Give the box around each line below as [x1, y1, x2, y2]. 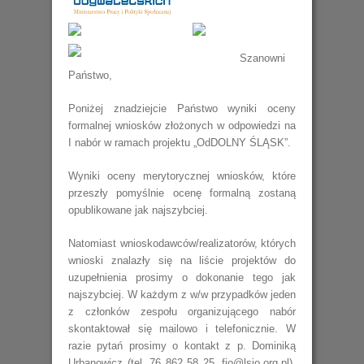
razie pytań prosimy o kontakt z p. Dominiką [68, 340, 296, 352]
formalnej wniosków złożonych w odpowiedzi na [68, 119, 296, 132]
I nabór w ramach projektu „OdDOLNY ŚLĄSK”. [68, 136, 291, 149]
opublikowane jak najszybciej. [68, 204, 208, 216]
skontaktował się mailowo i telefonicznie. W [68, 323, 296, 335]
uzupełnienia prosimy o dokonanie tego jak [68, 271, 296, 284]
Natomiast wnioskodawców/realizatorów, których [68, 237, 296, 249]
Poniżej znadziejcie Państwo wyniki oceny [68, 102, 296, 115]
